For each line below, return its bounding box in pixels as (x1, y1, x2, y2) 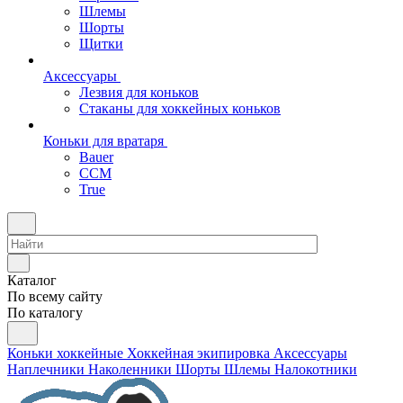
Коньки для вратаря (43, 133, 164, 148)
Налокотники (274, 362, 357, 377)
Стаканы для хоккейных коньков (79, 101, 281, 116)
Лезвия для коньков (79, 85, 199, 100)
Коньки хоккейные (7, 345, 123, 361)
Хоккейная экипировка (127, 345, 270, 361)
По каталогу (7, 305, 83, 320)
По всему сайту (7, 289, 103, 304)
